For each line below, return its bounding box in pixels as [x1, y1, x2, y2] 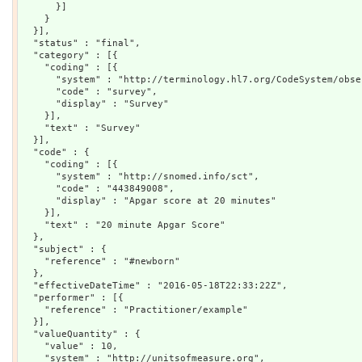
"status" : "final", [22, 37, 141, 48]
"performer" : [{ [22, 292, 124, 303]
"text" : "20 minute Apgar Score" [22, 219, 225, 230]
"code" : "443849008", [22, 183, 175, 194]
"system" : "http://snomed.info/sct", [22, 170, 259, 182]
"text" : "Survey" [22, 122, 141, 133]
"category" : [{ [22, 49, 118, 61]
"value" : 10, [22, 340, 118, 351]
